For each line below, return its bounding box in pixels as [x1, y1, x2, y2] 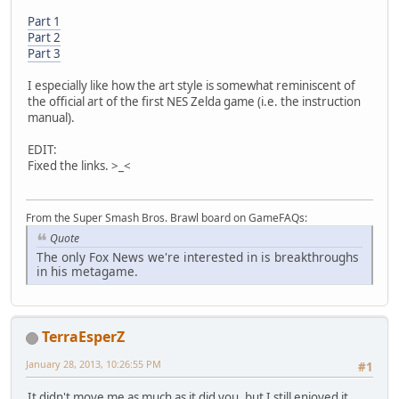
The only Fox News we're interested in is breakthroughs [37, 248, 359, 265]
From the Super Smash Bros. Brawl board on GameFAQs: [26, 210, 307, 226]
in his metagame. [37, 262, 138, 280]
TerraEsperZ [42, 326, 125, 346]
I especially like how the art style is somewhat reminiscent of [28, 77, 355, 94]
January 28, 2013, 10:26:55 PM [26, 356, 161, 370]
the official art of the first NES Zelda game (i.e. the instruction [28, 93, 361, 110]
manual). [28, 109, 75, 126]
